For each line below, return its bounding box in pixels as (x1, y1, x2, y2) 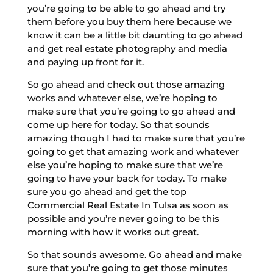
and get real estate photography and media (27, 42, 227, 54)
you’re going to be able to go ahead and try (27, 2, 225, 14)
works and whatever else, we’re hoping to (27, 91, 218, 104)
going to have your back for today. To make (27, 172, 227, 184)
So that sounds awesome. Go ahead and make (27, 248, 242, 260)
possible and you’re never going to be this (27, 212, 219, 224)
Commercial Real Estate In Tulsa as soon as (27, 199, 229, 211)
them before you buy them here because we (27, 15, 232, 27)
